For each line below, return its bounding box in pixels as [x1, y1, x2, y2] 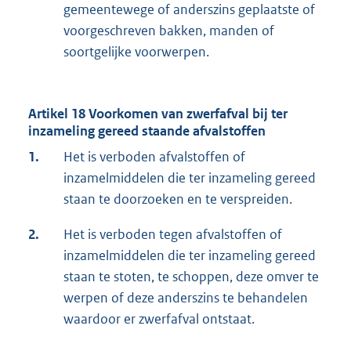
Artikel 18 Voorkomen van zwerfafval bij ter [28, 105, 288, 123]
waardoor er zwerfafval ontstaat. [63, 310, 255, 328]
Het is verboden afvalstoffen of [63, 148, 245, 166]
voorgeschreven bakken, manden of [63, 22, 274, 40]
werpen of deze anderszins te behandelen [63, 289, 308, 307]
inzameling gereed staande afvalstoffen [28, 122, 266, 140]
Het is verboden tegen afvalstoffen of [63, 226, 282, 244]
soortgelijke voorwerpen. [63, 43, 209, 61]
